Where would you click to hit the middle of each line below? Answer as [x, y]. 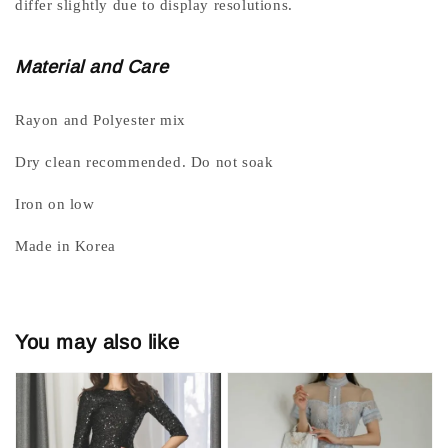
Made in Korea [65, 246]
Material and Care [92, 67]
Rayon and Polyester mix [100, 120]
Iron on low [55, 204]
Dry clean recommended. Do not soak [144, 162]
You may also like [97, 341]
